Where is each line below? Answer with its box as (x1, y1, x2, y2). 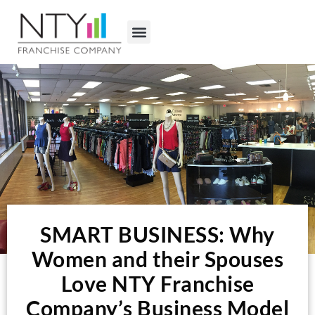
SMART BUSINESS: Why (40, 221, 275, 247)
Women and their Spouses (31, 246, 284, 272)
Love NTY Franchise (60, 271, 255, 297)
